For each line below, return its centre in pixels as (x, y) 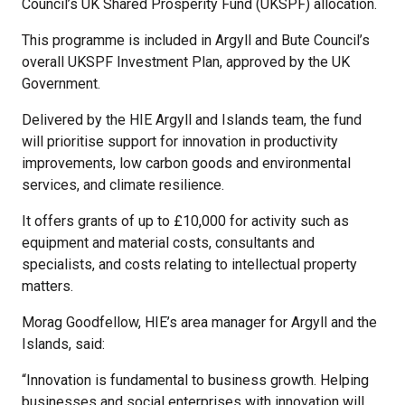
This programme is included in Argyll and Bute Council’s (196, 41)
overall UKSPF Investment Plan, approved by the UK (186, 62)
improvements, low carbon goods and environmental (186, 164)
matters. (47, 287)
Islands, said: (63, 344)
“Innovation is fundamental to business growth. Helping (195, 381)
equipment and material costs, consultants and (168, 243)
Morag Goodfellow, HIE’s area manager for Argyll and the (199, 323)
